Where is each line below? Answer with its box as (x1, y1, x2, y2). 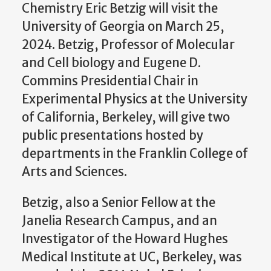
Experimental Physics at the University (22, 91, 247, 108)
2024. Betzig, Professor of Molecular (22, 37, 235, 53)
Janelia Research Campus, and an (22, 212, 217, 229)
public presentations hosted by (22, 128, 203, 144)
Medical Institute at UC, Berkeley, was (22, 249, 242, 265)
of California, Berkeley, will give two (22, 109, 230, 126)
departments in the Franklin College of (22, 146, 248, 162)
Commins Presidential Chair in (22, 73, 198, 90)
